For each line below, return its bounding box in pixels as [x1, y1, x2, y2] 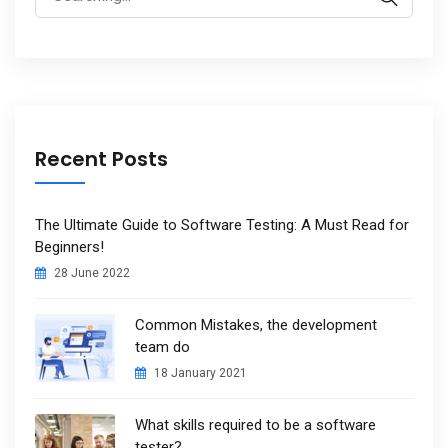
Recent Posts [35, 144, 168, 173]
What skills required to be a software [135, 415, 376, 434]
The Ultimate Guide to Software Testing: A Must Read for [35, 215, 409, 234]
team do [135, 337, 190, 356]
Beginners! [35, 237, 104, 256]
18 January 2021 [151, 365, 247, 380]
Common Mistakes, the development [135, 315, 377, 334]
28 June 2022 [51, 265, 130, 280]
